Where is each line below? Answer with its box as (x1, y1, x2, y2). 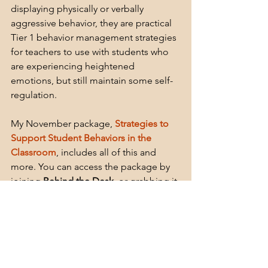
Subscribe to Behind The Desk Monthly (22, 225, 169, 236)
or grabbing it (116, 175, 179, 187)
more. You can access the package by (11, 161, 172, 173)
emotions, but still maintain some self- (11, 75, 173, 87)
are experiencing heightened (11, 60, 137, 72)
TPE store (39, 190, 80, 202)
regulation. (11, 89, 57, 101)
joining (11, 175, 43, 187)
